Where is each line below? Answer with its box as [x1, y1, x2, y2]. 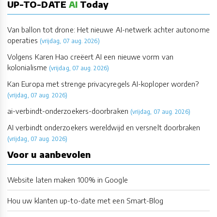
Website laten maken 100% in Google [7, 175, 128, 185]
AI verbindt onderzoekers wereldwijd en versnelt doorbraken [7, 123, 201, 132]
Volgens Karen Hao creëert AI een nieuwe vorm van [7, 52, 173, 62]
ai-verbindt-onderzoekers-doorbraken [7, 107, 128, 116]
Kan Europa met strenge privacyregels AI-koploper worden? [7, 79, 199, 89]
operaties [7, 36, 38, 45]
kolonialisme [7, 63, 47, 72]
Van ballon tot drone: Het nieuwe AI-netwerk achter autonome [7, 25, 210, 34]
